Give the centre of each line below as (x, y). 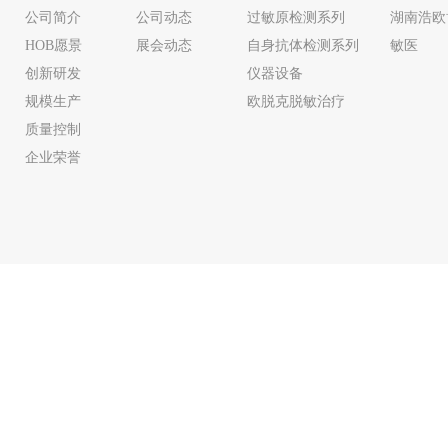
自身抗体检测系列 (303, 46)
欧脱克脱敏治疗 (296, 102)
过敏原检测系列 (296, 18)
